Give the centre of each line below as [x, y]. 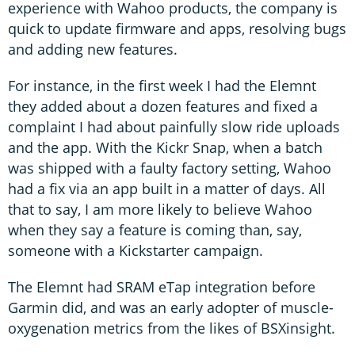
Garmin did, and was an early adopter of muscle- [171, 307]
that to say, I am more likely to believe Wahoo [160, 209]
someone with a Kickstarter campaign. [136, 250]
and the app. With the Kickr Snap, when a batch [165, 147]
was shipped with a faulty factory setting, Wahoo [170, 168]
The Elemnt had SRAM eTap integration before [162, 286]
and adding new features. [93, 49]
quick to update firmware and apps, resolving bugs [177, 28]
